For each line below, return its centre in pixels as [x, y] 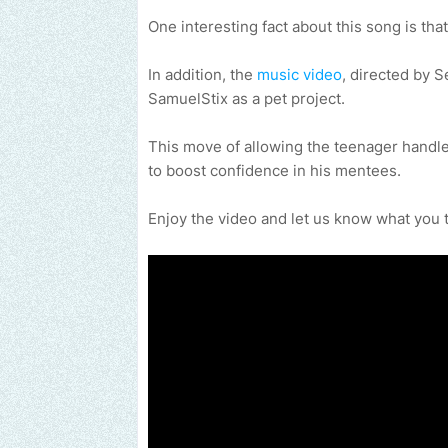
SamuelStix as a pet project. [248, 99]
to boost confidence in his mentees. [274, 171]
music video [299, 75]
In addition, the [202, 75]
